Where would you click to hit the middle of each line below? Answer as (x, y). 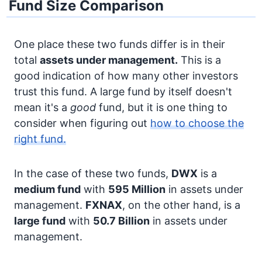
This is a (199, 60)
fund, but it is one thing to (162, 107)
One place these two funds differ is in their (120, 44)
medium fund (47, 189)
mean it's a (42, 107)
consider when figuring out (82, 123)
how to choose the (197, 123)
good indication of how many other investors (126, 76)
